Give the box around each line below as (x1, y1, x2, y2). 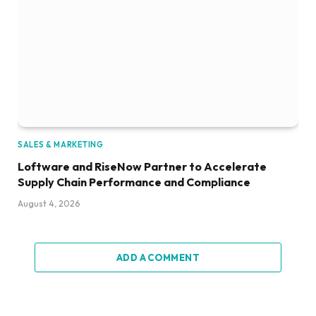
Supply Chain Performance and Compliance (18, 174, 250, 189)
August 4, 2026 (18, 197, 80, 209)
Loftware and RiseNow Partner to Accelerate (18, 159, 267, 174)
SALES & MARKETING (18, 139, 104, 150)
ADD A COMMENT (116, 251, 200, 263)
